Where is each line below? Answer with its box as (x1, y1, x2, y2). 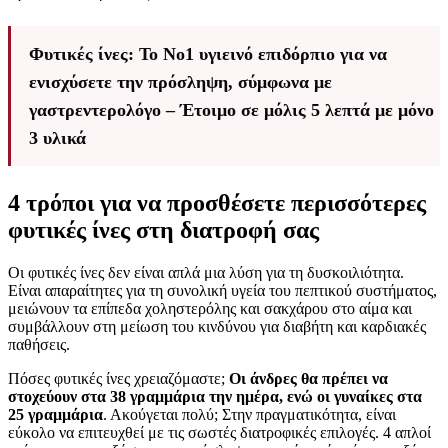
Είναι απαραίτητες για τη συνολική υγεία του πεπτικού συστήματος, (8, 282, 437, 300)
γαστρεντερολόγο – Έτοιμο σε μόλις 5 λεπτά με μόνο (29, 100, 434, 121)
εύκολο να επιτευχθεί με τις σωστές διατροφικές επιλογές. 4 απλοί (8, 424, 431, 442)
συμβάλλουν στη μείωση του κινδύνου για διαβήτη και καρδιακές (8, 318, 426, 336)
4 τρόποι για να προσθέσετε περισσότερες (8, 190, 426, 217)
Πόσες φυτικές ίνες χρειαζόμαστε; (8, 370, 229, 388)
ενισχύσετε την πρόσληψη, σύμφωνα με (29, 72, 332, 93)
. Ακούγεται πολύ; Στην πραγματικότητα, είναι (103, 406, 396, 424)
